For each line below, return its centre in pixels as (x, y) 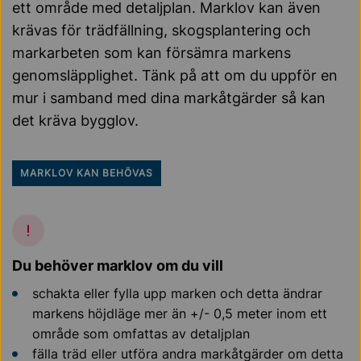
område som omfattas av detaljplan (141, 333)
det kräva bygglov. (75, 120)
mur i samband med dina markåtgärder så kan (169, 98)
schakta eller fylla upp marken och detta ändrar (177, 293)
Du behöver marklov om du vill (118, 265)
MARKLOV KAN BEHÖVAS (87, 172)
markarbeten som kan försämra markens (151, 52)
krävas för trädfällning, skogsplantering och (162, 30)
